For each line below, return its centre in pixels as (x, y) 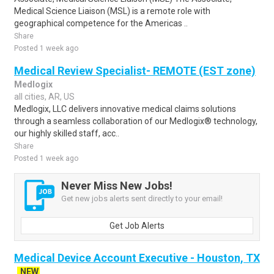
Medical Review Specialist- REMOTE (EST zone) (135, 71)
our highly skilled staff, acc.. (67, 133)
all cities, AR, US (44, 97)
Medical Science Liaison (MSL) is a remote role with (112, 11)
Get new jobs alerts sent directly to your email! (142, 198)
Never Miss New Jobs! (117, 186)
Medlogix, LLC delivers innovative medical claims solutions (125, 109)
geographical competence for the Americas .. (101, 23)
